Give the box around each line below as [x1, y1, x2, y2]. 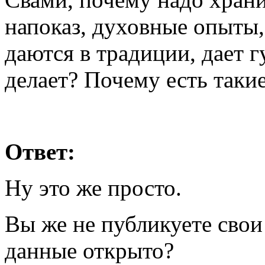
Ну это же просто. [5, 175, 182, 201]
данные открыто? [5, 238, 174, 263]
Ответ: [5, 139, 75, 164]
